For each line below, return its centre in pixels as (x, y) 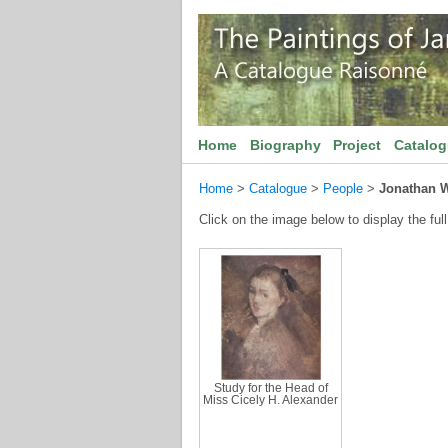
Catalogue (278, 188)
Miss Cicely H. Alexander (270, 400)
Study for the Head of (270, 388)
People (343, 188)
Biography (285, 145)
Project (357, 145)
